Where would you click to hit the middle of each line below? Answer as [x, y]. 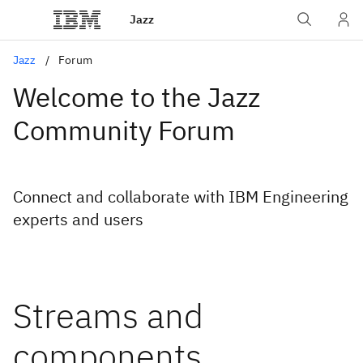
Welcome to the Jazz [137, 97]
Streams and [108, 316]
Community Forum [124, 130]
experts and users [78, 219]
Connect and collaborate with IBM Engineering [181, 196]
